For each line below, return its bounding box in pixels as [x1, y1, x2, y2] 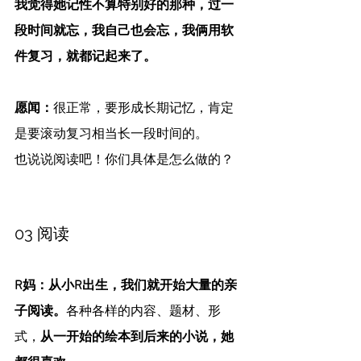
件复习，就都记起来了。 [15, 49, 156, 66]
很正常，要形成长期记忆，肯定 [53, 101, 234, 118]
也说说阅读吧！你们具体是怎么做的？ [15, 152, 234, 169]
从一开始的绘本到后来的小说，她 [40, 330, 234, 346]
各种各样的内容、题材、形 [66, 304, 221, 321]
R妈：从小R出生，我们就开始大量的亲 [15, 278, 237, 295]
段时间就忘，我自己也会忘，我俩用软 [15, 23, 234, 40]
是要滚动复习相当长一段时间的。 [15, 127, 208, 143]
